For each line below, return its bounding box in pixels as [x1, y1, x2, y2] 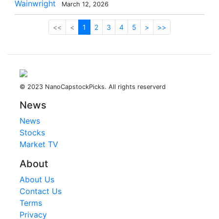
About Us [20, 175, 54, 184]
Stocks [20, 128, 45, 137]
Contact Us [20, 186, 62, 196]
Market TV [20, 139, 58, 149]
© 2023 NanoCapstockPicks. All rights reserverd [20, 83, 166, 90]
